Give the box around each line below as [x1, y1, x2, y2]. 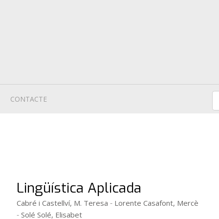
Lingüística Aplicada [17, 179, 141, 197]
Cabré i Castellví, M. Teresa [17, 198, 108, 208]
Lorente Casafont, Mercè [114, 198, 198, 208]
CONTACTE [10, 94, 47, 104]
